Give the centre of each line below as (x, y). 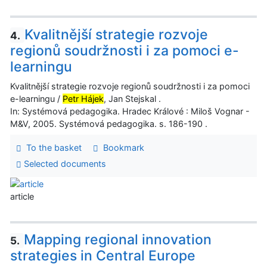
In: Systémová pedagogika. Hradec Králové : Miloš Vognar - (130, 111)
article (22, 197)
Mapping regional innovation (117, 239)
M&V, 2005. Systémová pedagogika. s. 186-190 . (109, 123)
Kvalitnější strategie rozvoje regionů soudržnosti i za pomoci (130, 86)
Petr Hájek (83, 98)
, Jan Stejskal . (132, 98)
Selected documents (63, 164)
